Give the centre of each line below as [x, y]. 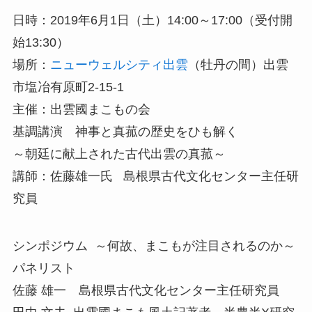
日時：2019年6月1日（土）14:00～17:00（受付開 [152, 20]
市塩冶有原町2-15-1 [68, 87]
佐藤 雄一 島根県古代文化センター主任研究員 [146, 290]
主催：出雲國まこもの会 [81, 109]
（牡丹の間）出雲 [238, 64]
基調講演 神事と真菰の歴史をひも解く [125, 131]
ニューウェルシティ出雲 [119, 64]
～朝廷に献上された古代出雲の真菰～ [119, 154]
